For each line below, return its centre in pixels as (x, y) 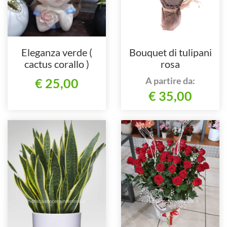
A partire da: (170, 80)
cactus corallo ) (57, 64)
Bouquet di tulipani (170, 52)
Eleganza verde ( (57, 52)
